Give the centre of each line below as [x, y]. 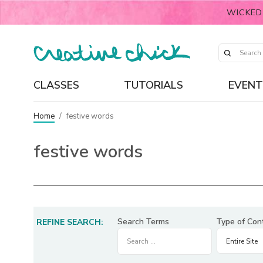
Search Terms [143, 222]
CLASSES [56, 85]
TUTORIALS [154, 85]
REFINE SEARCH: [70, 222]
